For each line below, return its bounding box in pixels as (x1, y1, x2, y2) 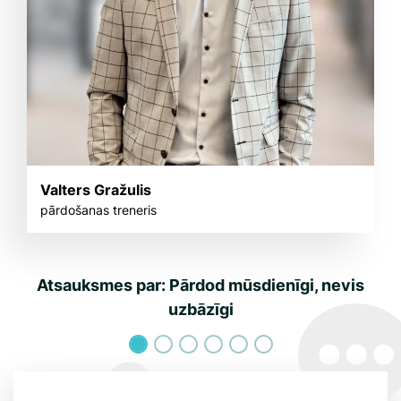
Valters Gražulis (40, 181, 151, 199)
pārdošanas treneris (40, 202, 157, 218)
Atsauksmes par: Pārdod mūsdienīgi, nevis (37, 276, 364, 294)
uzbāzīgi (167, 300, 234, 319)
